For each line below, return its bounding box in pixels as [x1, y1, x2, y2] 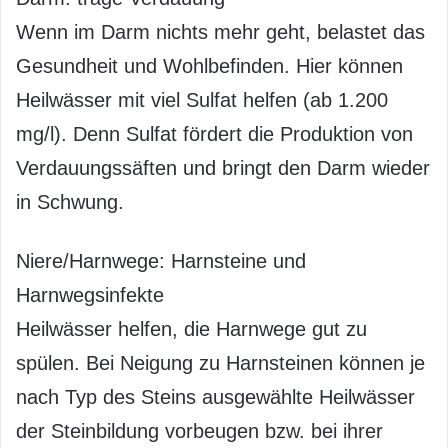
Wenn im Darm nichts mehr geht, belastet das [16, 21, 425, 43]
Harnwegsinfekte [16, 284, 164, 306]
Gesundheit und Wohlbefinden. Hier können [16, 55, 403, 77]
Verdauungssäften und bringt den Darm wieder [16, 157, 430, 179]
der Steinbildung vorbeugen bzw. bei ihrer [16, 420, 383, 442]
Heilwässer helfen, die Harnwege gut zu [16, 318, 367, 340]
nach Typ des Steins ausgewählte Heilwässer [16, 386, 415, 408]
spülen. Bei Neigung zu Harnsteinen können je [16, 352, 425, 374]
